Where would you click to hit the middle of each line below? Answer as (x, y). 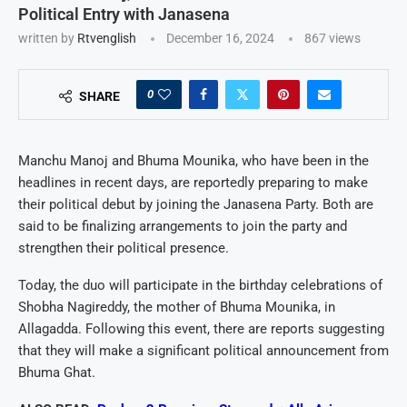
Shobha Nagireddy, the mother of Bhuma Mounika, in (177, 307)
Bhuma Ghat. (57, 372)
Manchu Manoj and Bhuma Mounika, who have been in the (194, 160)
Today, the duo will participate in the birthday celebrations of (200, 285)
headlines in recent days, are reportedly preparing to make (193, 182)
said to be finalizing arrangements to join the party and (183, 226)
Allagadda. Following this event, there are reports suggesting (201, 328)
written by (48, 38)
